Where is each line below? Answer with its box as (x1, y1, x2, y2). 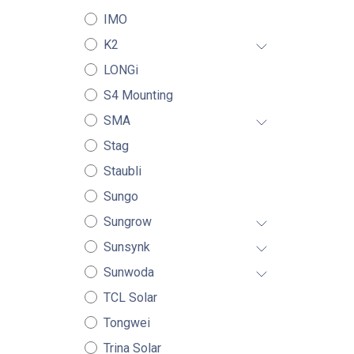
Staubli (103, 164, 141, 179)
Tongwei (103, 315, 150, 330)
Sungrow (103, 214, 152, 229)
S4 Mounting (103, 88, 173, 103)
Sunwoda (103, 265, 154, 280)
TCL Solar (103, 290, 157, 305)
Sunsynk (103, 239, 150, 254)
